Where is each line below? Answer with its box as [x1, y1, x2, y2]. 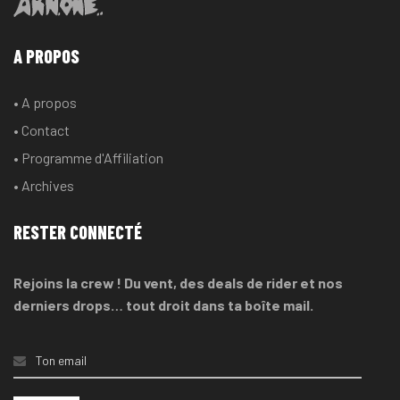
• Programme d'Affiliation [13, 149, 163, 167]
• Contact [13, 121, 70, 139]
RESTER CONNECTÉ [13, 221, 142, 244]
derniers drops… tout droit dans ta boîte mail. [13, 296, 313, 314]
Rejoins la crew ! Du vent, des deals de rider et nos [13, 274, 343, 292]
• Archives [13, 177, 74, 195]
